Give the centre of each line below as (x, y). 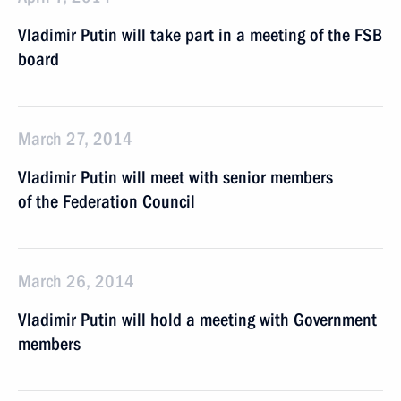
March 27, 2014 (75, 139)
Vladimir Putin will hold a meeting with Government (197, 320)
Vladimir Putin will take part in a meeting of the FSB (200, 35)
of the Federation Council (107, 201)
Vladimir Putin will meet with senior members (175, 177)
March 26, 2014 (76, 281)
